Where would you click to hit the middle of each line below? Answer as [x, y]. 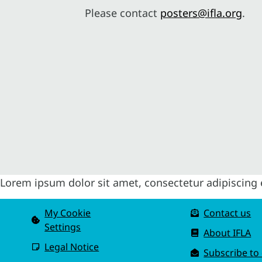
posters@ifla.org [201, 13]
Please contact [123, 13]
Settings [63, 227]
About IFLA [227, 233]
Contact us [227, 213]
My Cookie [68, 213]
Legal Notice [72, 247]
